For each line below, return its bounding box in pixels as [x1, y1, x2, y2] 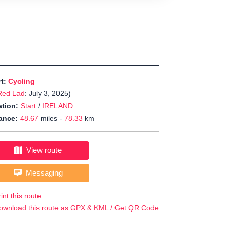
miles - [39, 114, 64, 123]
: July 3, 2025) [25, 89, 71, 98]
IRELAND [42, 102, 73, 110]
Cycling [8, 77, 35, 86]
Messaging [21, 168, 63, 178]
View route [22, 146, 62, 155]
